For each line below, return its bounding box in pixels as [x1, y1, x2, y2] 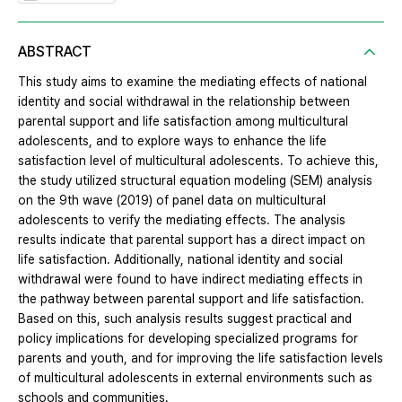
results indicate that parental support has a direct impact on [18, 232, 365, 248]
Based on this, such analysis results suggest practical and [18, 311, 352, 327]
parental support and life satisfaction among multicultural [18, 114, 348, 129]
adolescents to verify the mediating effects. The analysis [18, 213, 345, 228]
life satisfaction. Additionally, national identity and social [18, 252, 343, 267]
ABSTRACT [18, 43, 92, 61]
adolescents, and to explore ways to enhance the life [18, 134, 327, 149]
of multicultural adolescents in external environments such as [18, 371, 372, 386]
